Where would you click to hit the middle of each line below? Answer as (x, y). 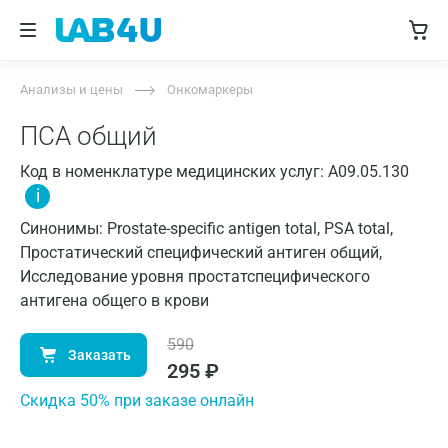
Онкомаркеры (210, 89)
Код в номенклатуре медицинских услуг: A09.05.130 (214, 171)
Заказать (99, 355)
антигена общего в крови (114, 300)
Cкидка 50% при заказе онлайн (137, 400)
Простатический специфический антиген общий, (201, 252)
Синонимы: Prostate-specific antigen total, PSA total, (206, 228)
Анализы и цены (71, 89)
